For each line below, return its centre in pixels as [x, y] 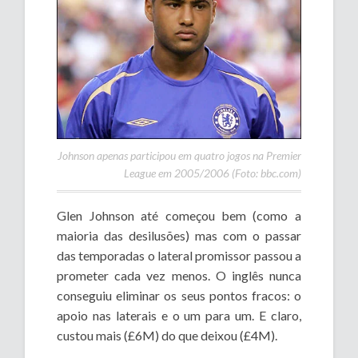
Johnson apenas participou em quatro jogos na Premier [179, 155]
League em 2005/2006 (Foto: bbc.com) [212, 173]
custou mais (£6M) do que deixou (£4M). [167, 335]
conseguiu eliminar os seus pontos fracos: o [179, 295]
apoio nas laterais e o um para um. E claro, [179, 315]
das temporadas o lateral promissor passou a [179, 255]
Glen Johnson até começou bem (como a [179, 215]
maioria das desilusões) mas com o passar [179, 235]
